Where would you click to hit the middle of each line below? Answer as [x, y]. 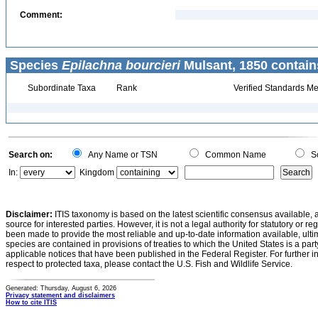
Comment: [41, 15]
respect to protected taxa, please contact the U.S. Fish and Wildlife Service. [149, 264]
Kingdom [97, 172]
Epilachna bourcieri [121, 65]
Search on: [31, 155]
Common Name [234, 155]
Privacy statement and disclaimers [60, 295]
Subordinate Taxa [60, 88]
